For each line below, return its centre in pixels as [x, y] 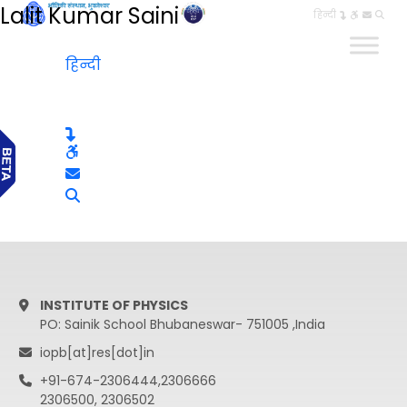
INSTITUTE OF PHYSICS [114, 305]
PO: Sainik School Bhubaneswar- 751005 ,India [182, 324]
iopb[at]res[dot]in [97, 352]
